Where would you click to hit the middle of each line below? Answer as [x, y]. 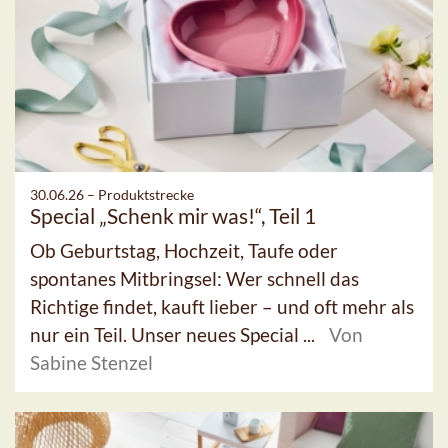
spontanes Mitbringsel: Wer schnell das [194, 279]
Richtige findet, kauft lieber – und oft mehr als [222, 307]
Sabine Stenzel [91, 363]
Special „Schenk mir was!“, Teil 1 [173, 216]
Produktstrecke [146, 195]
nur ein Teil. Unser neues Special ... [174, 335]
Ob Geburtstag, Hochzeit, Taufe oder [184, 251]
